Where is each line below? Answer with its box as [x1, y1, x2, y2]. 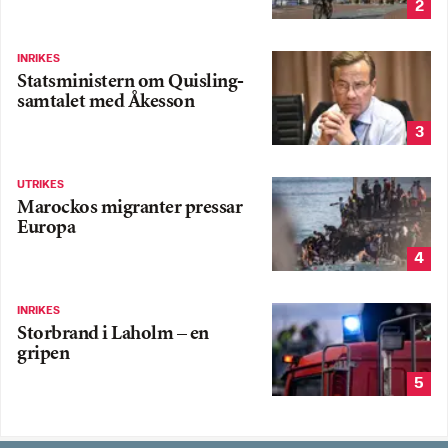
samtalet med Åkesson [17, 93, 194, 113]
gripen [17, 344, 69, 364]
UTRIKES [17, 178, 64, 191]
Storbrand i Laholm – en [17, 324, 209, 344]
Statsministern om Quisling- [17, 73, 244, 93]
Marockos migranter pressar [17, 198, 242, 218]
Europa [17, 218, 75, 238]
